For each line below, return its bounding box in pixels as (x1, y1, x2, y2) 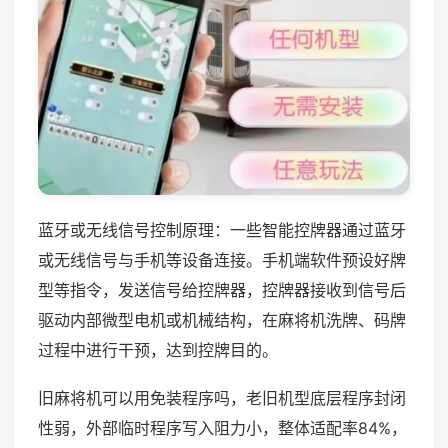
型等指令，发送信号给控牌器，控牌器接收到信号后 (38, 279, 406, 300)
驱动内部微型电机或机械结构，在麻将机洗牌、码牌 (38, 309, 406, 330)
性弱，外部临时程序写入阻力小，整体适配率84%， (38, 417, 407, 438)
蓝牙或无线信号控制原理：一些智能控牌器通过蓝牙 (38, 219, 406, 240)
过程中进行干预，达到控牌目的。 (38, 339, 278, 360)
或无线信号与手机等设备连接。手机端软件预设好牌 (38, 249, 406, 270)
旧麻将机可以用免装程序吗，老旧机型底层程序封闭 (38, 387, 406, 408)
